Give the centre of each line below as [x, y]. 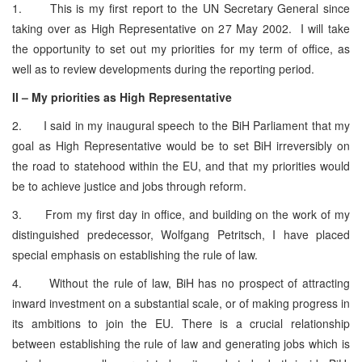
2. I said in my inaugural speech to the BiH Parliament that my [181, 125]
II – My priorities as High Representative [122, 97]
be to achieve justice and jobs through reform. [129, 185]
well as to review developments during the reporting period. [163, 68]
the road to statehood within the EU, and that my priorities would [181, 165]
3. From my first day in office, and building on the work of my [181, 214]
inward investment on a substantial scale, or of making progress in [181, 303]
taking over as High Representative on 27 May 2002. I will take [181, 28]
